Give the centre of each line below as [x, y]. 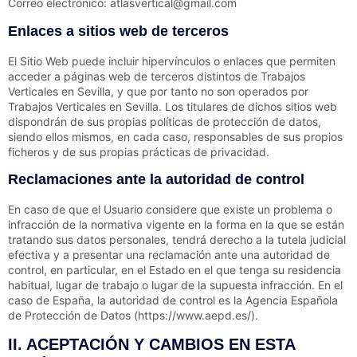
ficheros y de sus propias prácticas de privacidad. [139, 151]
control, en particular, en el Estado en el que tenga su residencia [175, 270]
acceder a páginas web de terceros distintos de [134, 76]
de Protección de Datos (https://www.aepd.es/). [133, 316]
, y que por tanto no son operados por [210, 91]
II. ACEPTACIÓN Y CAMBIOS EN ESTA [151, 345]
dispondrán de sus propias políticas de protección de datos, [165, 121]
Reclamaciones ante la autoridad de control [156, 180]
